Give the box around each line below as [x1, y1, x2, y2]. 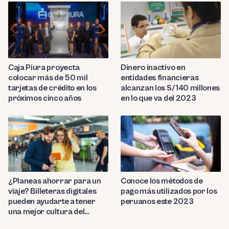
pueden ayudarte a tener [8, 196, 96, 206]
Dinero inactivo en [121, 62, 186, 72]
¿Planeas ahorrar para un [8, 176, 101, 186]
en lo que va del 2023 [121, 93, 196, 103]
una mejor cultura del [8, 207, 85, 216]
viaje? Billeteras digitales [8, 186, 97, 196]
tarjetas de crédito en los [8, 83, 97, 93]
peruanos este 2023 [121, 196, 194, 206]
